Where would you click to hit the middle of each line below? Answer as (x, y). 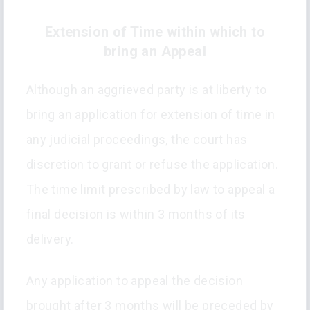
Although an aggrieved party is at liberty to (146, 90)
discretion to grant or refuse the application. (152, 165)
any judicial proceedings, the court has (137, 140)
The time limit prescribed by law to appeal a (151, 190)
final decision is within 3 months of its (136, 215)
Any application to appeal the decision (134, 281)
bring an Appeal (155, 52)
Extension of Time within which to (155, 32)
